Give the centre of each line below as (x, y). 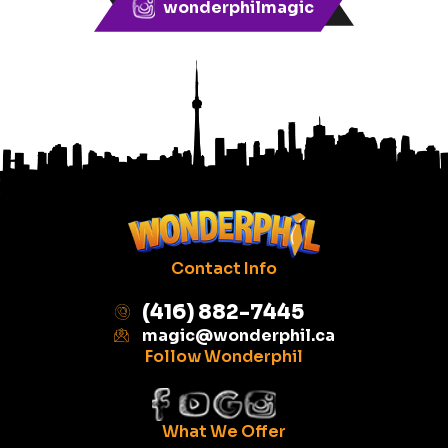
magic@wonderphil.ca (238, 335)
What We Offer (224, 431)
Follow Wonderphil (224, 356)
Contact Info (224, 268)
